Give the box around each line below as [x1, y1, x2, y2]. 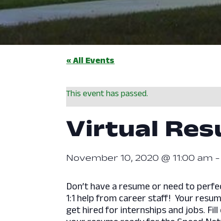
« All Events [66, 55, 115, 65]
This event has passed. [66, 88, 148, 98]
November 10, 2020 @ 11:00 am [66, 152, 213, 163]
